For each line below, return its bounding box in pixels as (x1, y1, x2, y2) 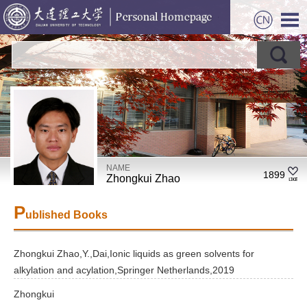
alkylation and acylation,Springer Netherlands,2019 (14, 265, 234, 275)
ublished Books (25, 209, 108, 221)
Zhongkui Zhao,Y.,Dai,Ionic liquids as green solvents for (14, 248, 254, 259)
